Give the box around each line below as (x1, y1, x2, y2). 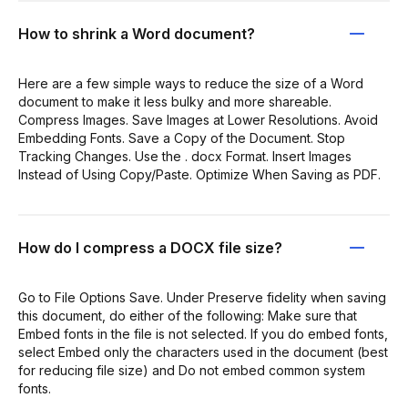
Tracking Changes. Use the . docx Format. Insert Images (18, 148, 352, 164)
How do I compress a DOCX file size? (18, 238, 282, 257)
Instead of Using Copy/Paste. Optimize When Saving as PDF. (18, 166, 381, 182)
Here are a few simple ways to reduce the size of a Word (18, 75, 363, 91)
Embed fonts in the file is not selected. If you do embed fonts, (18, 325, 388, 342)
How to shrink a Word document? (18, 24, 255, 43)
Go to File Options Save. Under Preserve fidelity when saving (18, 289, 386, 305)
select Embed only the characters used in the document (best (18, 343, 388, 360)
